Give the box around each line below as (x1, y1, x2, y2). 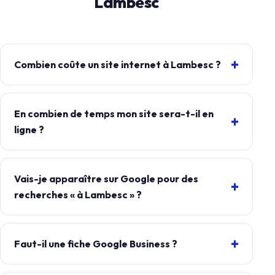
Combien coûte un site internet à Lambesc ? (14, 58, 221, 71)
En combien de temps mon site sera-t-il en (14, 107, 214, 120)
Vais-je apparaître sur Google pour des (14, 172, 198, 185)
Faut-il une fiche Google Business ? (14, 238, 177, 250)
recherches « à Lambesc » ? (14, 188, 142, 201)
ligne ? (14, 123, 44, 136)
